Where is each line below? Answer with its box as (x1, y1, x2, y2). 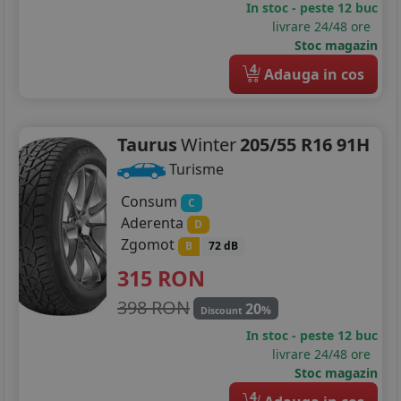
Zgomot (121, 235, 178, 255)
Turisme (166, 159, 224, 180)
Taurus (117, 132, 177, 158)
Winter (181, 132, 236, 158)
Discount (200, 303, 245, 317)
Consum (121, 192, 181, 212)
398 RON (117, 294, 190, 320)
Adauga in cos (260, 64, 364, 85)
